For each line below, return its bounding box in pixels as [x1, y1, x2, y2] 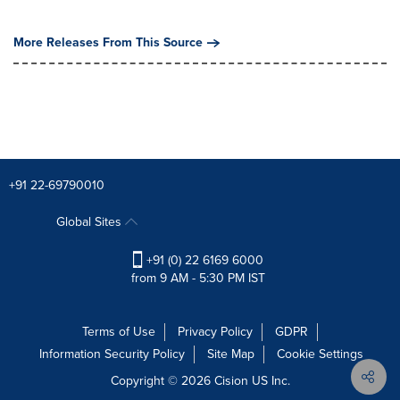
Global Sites [55, 212, 125, 231]
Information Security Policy [39, 345, 185, 364]
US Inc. [247, 371, 290, 391]
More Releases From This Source [13, 33, 203, 52]
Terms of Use [82, 322, 155, 342]
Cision [213, 371, 248, 391]
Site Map [207, 345, 254, 364]
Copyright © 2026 [110, 371, 214, 391]
